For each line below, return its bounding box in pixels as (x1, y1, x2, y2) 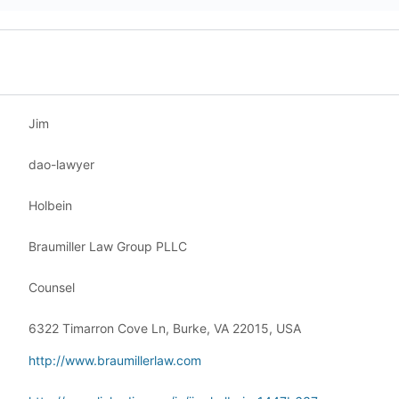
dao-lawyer (28, 157, 94, 172)
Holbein (28, 198, 72, 213)
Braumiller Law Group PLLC (28, 239, 187, 254)
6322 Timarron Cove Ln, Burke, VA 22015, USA (28, 321, 301, 336)
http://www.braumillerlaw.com (28, 353, 201, 368)
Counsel (28, 280, 75, 295)
